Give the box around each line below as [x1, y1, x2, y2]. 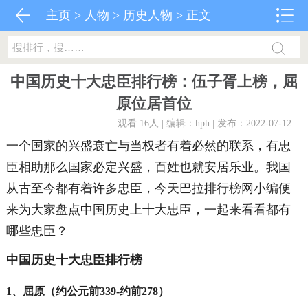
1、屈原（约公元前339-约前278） [5, 285, 169, 297]
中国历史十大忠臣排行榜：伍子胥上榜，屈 [10, 73, 298, 90]
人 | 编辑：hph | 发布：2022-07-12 [149, 118, 292, 129]
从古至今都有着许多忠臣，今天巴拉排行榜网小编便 [5, 181, 291, 195]
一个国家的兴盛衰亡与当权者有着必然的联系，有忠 [5, 139, 291, 153]
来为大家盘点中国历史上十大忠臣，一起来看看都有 [5, 203, 291, 217]
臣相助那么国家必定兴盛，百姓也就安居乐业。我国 [5, 160, 291, 174]
